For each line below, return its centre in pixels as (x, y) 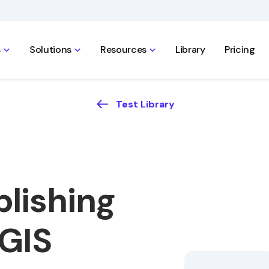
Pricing (240, 50)
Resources (123, 50)
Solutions (50, 50)
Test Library (145, 104)
